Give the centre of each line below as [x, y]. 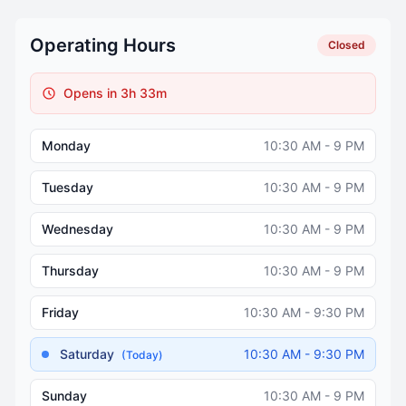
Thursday [70, 270]
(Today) [142, 354]
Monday [66, 145]
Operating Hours [103, 45]
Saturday [89, 353]
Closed [347, 44]
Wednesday [77, 228]
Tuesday [68, 187]
